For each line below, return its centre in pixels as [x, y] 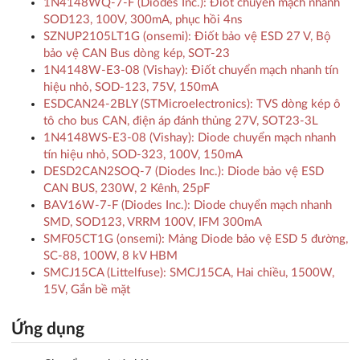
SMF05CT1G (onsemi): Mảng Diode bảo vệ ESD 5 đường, [196, 239]
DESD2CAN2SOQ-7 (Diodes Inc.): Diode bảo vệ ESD [184, 172]
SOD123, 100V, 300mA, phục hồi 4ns [143, 20]
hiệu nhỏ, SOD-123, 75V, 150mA [131, 88]
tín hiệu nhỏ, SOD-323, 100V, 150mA [143, 155]
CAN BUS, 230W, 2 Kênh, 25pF [127, 189]
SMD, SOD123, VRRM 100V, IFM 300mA [153, 223]
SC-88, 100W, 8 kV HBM [110, 256]
